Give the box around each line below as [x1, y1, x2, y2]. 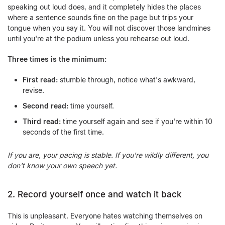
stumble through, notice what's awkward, [58, 75, 195, 84]
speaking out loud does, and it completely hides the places [8, 3, 201, 11]
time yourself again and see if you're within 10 [61, 117, 212, 126]
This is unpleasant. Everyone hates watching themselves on [8, 211, 202, 220]
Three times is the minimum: [8, 55, 106, 63]
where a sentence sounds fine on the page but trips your [8, 13, 193, 22]
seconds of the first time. [23, 128, 104, 136]
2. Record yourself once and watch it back [8, 189, 182, 199]
